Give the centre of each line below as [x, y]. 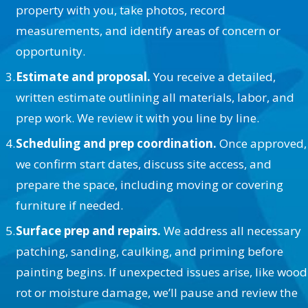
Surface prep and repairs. [89, 230]
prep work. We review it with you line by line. [138, 118]
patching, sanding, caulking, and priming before [150, 251]
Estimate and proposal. [84, 77]
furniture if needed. [70, 206]
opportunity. [51, 52]
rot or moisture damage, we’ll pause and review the [157, 292]
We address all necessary [231, 230]
